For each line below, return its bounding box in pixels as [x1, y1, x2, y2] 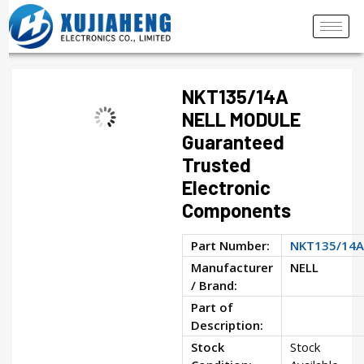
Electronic [182, 175, 271, 199]
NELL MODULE [182, 106, 301, 131]
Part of [191, 298, 233, 315]
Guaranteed [182, 129, 284, 154]
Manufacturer [191, 258, 273, 275]
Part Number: [191, 236, 270, 253]
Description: [191, 316, 263, 333]
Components [182, 197, 291, 222]
